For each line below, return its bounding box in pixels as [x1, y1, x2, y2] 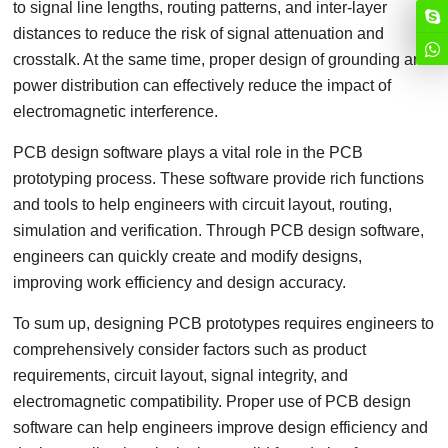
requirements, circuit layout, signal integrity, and [13, 367, 349, 384]
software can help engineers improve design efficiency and [13, 419, 429, 436]
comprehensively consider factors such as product [13, 341, 367, 358]
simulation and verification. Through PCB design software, [13, 222, 425, 239]
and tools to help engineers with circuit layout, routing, [13, 196, 393, 213]
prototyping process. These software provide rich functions [13, 170, 425, 187]
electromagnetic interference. [13, 103, 219, 120]
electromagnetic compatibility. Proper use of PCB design [13, 393, 412, 410]
